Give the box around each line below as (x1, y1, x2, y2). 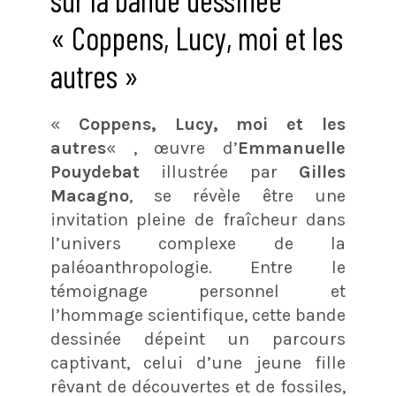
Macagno (49, 185, 129, 206)
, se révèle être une (128, 185, 346, 206)
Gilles (299, 161, 346, 182)
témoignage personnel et (49, 280, 346, 301)
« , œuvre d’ (105, 137, 239, 158)
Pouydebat (49, 161, 140, 182)
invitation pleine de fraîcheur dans (49, 209, 346, 230)
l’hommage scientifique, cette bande (49, 304, 346, 325)
